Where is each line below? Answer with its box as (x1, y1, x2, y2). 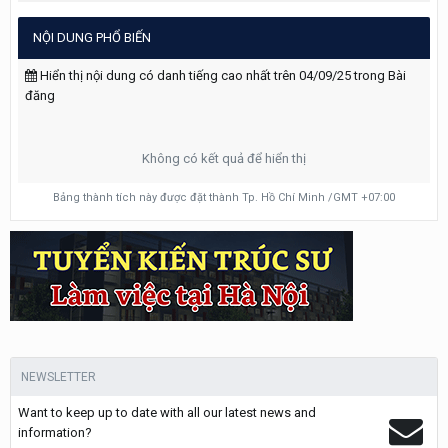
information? (18, 425, 92, 440)
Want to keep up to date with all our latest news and (18, 405, 316, 420)
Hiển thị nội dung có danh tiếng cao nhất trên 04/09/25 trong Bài (37, 68, 406, 83)
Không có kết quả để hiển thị (142, 151, 306, 166)
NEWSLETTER (21, 370, 96, 384)
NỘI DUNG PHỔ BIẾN (33, 30, 151, 45)
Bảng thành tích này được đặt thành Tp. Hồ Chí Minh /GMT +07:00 (53, 191, 395, 204)
